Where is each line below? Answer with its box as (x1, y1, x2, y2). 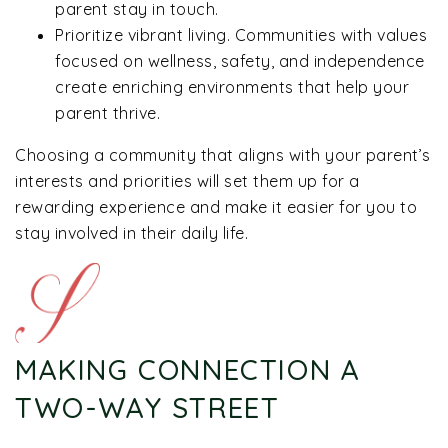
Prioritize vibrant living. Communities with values (55, 24, 427, 45)
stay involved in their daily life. (15, 222, 248, 243)
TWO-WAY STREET (15, 389, 280, 425)
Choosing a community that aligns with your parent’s (15, 144, 431, 165)
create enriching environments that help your (55, 76, 409, 97)
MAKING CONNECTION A (15, 351, 361, 387)
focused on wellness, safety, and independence (55, 50, 425, 71)
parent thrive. (55, 102, 160, 123)
